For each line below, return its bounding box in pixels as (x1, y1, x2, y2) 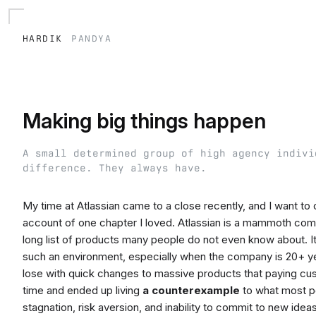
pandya (71, 29, 112, 45)
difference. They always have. (23, 162, 207, 174)
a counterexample (142, 284, 240, 298)
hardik (23, 29, 72, 45)
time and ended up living (23, 284, 142, 298)
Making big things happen (23, 109, 266, 133)
